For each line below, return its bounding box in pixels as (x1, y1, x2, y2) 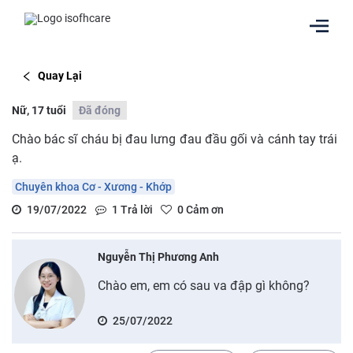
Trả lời (117, 203, 153, 216)
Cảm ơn (184, 203, 224, 216)
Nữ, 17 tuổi (12, 103, 66, 117)
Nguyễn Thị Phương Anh (97, 250, 219, 263)
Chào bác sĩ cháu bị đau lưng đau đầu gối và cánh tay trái (12, 131, 337, 147)
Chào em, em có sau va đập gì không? (97, 277, 310, 293)
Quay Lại (37, 69, 82, 83)
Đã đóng (79, 103, 121, 117)
